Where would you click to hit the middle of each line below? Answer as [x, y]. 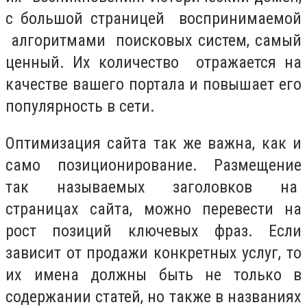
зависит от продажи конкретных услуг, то [153, 253]
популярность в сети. [80, 107]
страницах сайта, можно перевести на [153, 209]
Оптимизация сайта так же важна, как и [153, 143]
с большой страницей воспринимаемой [153, 19]
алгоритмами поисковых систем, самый [153, 41]
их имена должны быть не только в [153, 274]
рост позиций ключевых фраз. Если [153, 231]
